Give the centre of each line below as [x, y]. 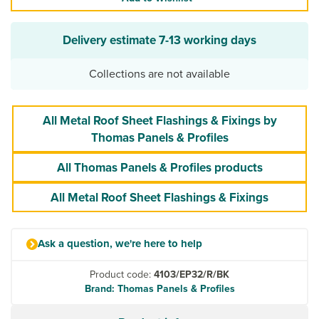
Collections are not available [159, 73]
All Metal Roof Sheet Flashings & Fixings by [159, 120]
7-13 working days [208, 40]
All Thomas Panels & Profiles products [159, 167]
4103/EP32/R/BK [192, 274]
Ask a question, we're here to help [120, 243]
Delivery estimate [111, 40]
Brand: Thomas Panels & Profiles [159, 288]
